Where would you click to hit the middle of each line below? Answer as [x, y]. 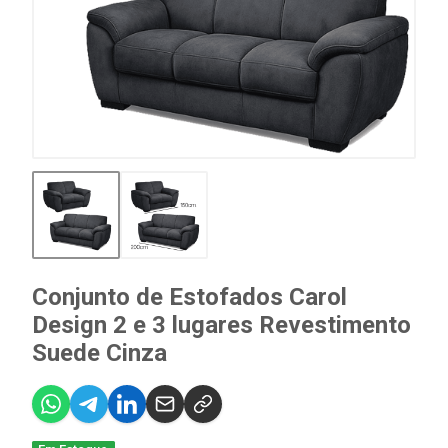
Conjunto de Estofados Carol [189, 297]
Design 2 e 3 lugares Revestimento [221, 325]
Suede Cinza [99, 353]
